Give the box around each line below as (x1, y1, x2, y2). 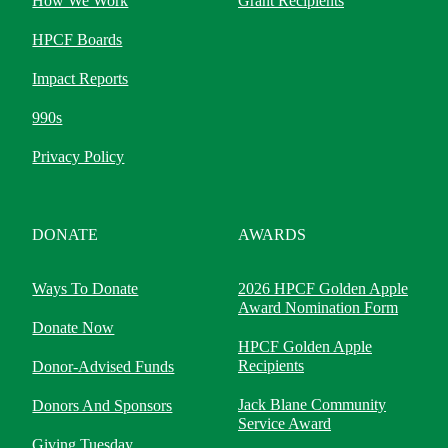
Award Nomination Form (238, 299, 399, 316)
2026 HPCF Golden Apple (238, 280, 409, 297)
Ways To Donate (32, 280, 139, 297)
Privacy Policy (32, 148, 125, 165)
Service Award (238, 415, 332, 432)
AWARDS (238, 226, 307, 243)
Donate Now (32, 319, 115, 336)
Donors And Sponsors (32, 397, 173, 414)
